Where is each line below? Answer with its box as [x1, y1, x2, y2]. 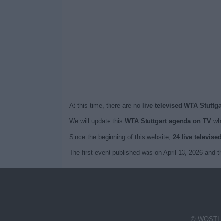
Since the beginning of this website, [69, 133, 173, 141]
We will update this [69, 117, 125, 125]
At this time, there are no [69, 102, 142, 109]
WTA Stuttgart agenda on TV [124, 117, 211, 125]
